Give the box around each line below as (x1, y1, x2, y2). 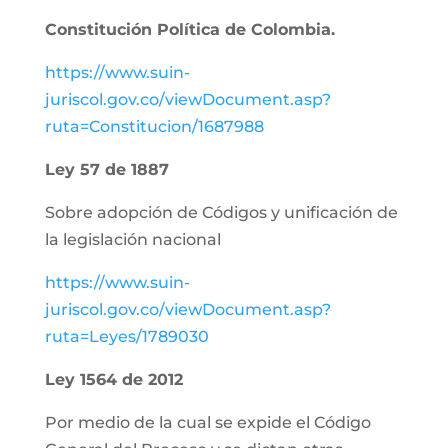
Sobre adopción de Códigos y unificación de (44, 203, 398, 222)
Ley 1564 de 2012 (44, 370, 183, 389)
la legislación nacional (44, 230, 221, 249)
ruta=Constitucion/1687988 (44, 117, 264, 136)
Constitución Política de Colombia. (44, 20, 335, 39)
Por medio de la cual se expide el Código (44, 413, 371, 432)
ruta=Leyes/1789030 (44, 327, 209, 346)
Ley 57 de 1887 (44, 160, 169, 179)
